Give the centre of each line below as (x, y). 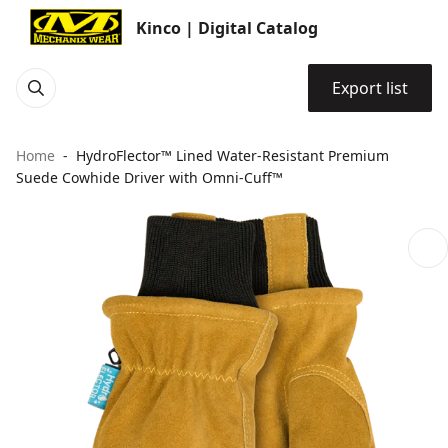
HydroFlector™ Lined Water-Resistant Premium (232, 155)
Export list (370, 88)
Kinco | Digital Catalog (227, 28)
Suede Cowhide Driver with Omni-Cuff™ (149, 177)
